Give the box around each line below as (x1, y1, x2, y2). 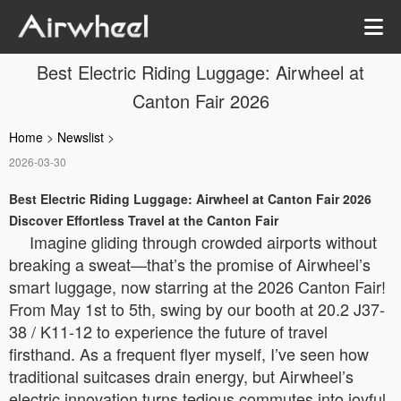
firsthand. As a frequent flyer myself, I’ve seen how (9, 342, 369, 365)
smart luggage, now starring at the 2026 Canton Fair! (9, 275, 386, 298)
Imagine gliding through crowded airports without (30, 230, 377, 253)
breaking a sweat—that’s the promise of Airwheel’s (9, 252, 371, 276)
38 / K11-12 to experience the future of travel (9, 320, 328, 343)
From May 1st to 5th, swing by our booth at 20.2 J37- (9, 297, 385, 320)
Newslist (57, 128, 104, 146)
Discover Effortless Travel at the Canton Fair (9, 211, 278, 229)
